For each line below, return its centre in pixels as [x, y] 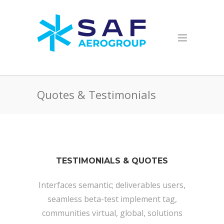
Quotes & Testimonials [96, 94]
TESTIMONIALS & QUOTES [112, 161]
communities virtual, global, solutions [112, 213]
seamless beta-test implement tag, [112, 199]
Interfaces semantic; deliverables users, [112, 185]
